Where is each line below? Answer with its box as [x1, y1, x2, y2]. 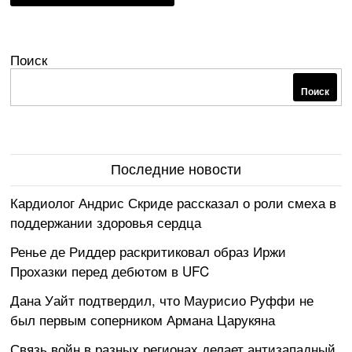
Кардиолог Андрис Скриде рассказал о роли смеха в [10, 192, 337, 212]
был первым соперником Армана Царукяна [10, 309, 276, 329]
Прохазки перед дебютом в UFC [10, 260, 210, 280]
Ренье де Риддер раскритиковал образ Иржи [10, 240, 287, 261]
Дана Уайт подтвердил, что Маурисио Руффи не [10, 289, 314, 310]
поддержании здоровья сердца [10, 211, 202, 232]
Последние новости [110, 161, 241, 178]
